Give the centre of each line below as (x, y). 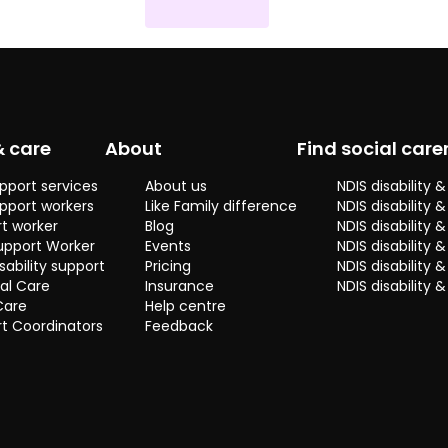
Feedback (179, 326)
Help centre (185, 306)
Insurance (179, 286)
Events (168, 246)
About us (176, 186)
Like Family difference (221, 206)
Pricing (168, 266)
